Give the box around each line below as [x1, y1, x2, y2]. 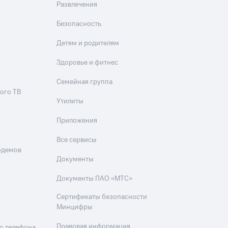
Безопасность [56, 19, 102, 29]
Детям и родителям [56, 38, 120, 48]
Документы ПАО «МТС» [56, 174, 133, 184]
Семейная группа [56, 77, 113, 87]
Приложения [56, 116, 98, 126]
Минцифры [56, 202, 93, 212]
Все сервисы [56, 135, 97, 145]
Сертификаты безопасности [56, 192, 148, 202]
